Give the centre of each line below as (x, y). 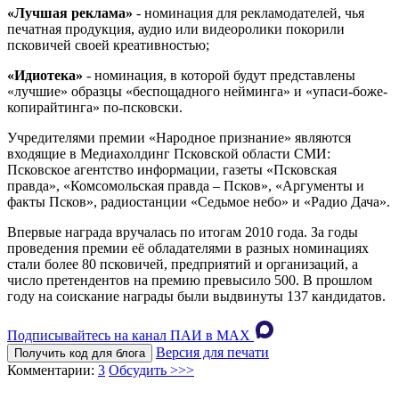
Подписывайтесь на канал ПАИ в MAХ (129, 336)
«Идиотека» (45, 76)
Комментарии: (53, 370)
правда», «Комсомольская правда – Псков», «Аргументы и (186, 186)
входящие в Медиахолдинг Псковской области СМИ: (169, 154)
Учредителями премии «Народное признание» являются (179, 138)
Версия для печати (212, 353)
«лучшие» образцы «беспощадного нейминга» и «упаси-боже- (197, 92)
